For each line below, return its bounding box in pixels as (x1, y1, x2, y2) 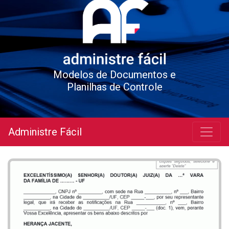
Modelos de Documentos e (53, 68, 176, 81)
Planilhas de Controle (66, 81, 163, 93)
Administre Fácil (8, 126, 82, 138)
